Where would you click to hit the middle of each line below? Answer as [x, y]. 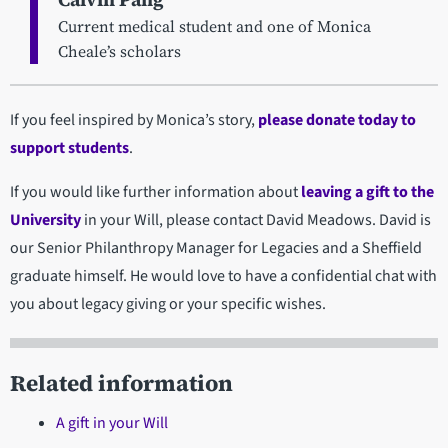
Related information [121, 384]
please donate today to [337, 120]
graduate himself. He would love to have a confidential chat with [223, 276]
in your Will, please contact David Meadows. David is [256, 220]
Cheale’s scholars [119, 51]
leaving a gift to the [366, 192]
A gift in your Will [111, 423]
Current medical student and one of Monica [214, 26]
